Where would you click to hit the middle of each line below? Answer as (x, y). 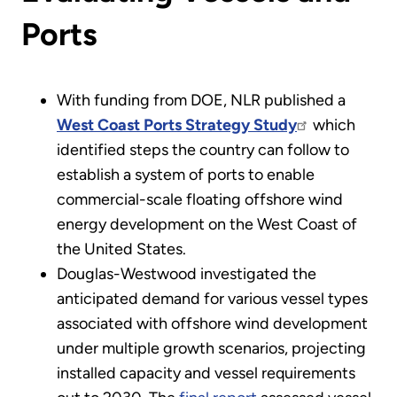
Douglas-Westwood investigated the (187, 273)
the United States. (121, 249)
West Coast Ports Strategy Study (177, 125)
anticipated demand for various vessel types (212, 298)
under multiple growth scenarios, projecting (211, 348)
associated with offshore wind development (212, 323)
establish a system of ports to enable (186, 174)
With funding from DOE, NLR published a (201, 100)
